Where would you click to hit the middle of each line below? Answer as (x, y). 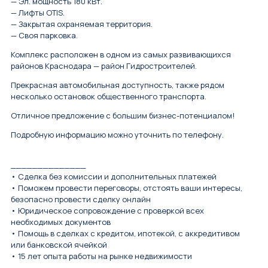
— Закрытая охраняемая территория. (82, 24)
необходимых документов (61, 222)
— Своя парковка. (44, 36)
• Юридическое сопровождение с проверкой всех (107, 211)
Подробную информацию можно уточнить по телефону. (117, 135)
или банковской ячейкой (59, 245)
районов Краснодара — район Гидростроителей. (104, 66)
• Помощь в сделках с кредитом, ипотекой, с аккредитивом (125, 234)
